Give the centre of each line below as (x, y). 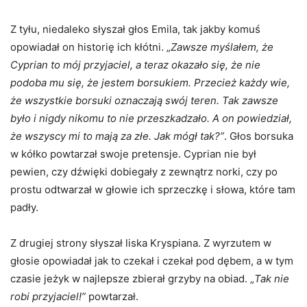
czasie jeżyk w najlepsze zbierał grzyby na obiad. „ (132, 278)
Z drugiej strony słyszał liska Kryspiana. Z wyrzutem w (141, 243)
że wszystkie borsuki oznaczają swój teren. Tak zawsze (144, 100)
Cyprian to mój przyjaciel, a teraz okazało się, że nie (135, 64)
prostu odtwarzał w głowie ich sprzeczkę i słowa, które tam (153, 189)
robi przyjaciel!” (48, 296)
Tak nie (272, 278)
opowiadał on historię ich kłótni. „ (90, 47)
